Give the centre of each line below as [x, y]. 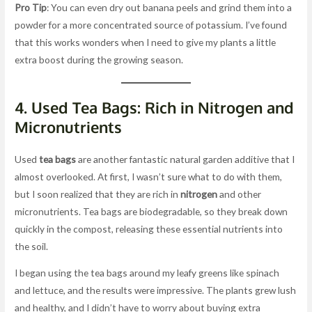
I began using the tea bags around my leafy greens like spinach [147, 273]
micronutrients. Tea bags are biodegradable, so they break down [151, 211]
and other [240, 194]
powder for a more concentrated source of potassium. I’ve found [151, 24]
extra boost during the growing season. [99, 59]
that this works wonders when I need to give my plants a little [146, 42]
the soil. [32, 246]
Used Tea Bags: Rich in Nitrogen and [163, 107]
